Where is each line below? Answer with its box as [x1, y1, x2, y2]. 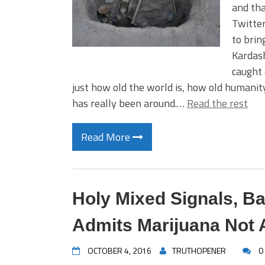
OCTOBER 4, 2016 [88, 244, 151, 257]
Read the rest [187, 95, 248, 111]
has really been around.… [72, 95, 187, 111]
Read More [81, 129, 132, 145]
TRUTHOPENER [172, 244, 226, 257]
